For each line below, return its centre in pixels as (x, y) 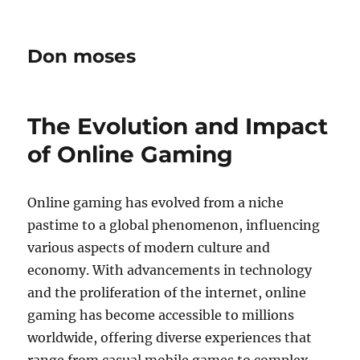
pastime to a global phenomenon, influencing (174, 225)
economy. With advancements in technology (170, 270)
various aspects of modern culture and (149, 247)
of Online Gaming (131, 154)
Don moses (82, 56)
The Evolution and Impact (178, 126)
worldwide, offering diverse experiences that (170, 337)
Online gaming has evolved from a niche (156, 202)
